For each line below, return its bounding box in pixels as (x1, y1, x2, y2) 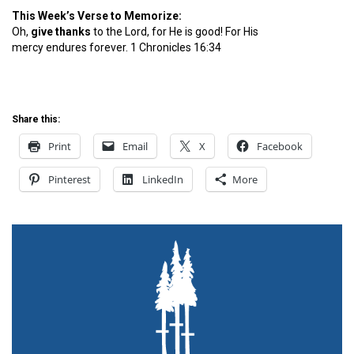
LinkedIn (142, 172, 183, 187)
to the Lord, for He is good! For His (91, 25, 258, 39)
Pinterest (48, 172, 91, 187)
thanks (55, 25, 91, 39)
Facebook (257, 139, 303, 154)
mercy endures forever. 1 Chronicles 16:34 (12, 41, 221, 55)
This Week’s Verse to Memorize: (12, 9, 182, 23)
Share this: (12, 114, 60, 126)
